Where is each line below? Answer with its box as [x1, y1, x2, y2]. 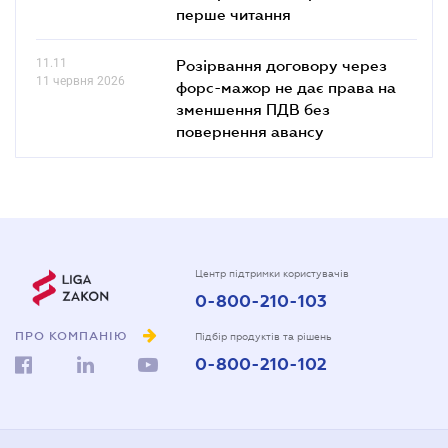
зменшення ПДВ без [176, 99, 330, 118]
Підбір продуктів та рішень [195, 330, 332, 342]
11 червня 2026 [36, 73, 125, 88]
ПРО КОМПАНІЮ [15, 329, 128, 344]
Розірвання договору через [176, 55, 387, 74]
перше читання [176, 4, 291, 23]
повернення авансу [176, 121, 324, 140]
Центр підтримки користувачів [195, 267, 349, 279]
